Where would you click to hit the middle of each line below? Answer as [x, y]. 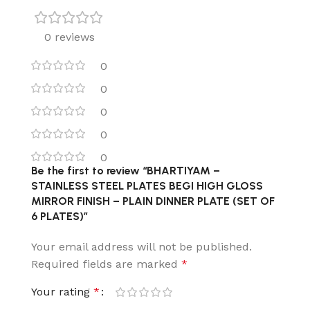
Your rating [62, 291]
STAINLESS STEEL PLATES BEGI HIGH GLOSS [147, 185]
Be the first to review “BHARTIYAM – [126, 170]
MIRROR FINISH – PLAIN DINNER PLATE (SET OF [153, 201]
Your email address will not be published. [142, 246]
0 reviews [69, 37]
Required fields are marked [106, 264]
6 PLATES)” [60, 216]
